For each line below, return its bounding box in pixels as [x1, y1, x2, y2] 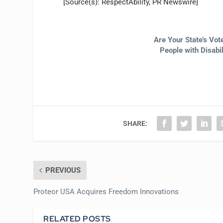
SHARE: [123, 119, 148, 127]
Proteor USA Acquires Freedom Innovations [33, 187, 179, 196]
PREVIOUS [45, 165, 81, 175]
